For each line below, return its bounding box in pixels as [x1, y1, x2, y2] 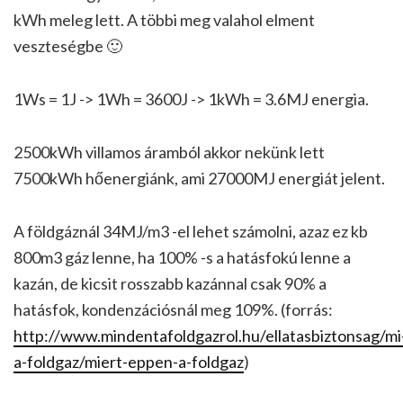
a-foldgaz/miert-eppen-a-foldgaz [13, 352, 244, 372]
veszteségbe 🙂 [13, 36, 122, 57]
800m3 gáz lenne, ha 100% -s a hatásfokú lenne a [13, 247, 351, 268]
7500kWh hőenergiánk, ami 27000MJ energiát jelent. [13, 168, 385, 189]
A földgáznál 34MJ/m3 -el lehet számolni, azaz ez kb [13, 221, 368, 242]
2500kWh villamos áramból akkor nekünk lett [13, 142, 325, 163]
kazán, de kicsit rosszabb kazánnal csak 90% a [13, 273, 327, 294]
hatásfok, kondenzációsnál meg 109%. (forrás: [13, 300, 333, 320]
